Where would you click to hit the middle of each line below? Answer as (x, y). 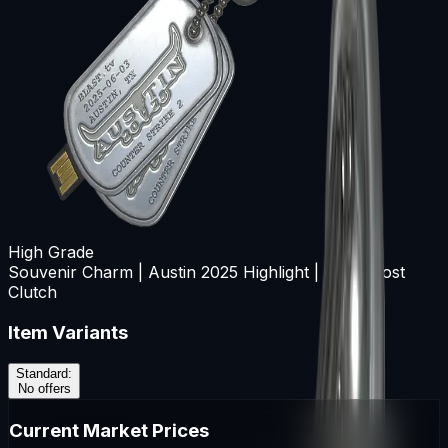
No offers (44, 389)
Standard (42, 374)
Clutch (32, 292)
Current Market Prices (109, 431)
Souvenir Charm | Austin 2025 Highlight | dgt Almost (206, 272)
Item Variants (68, 332)
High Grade (51, 252)
